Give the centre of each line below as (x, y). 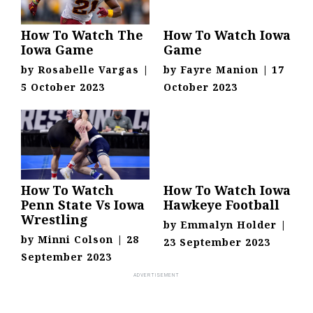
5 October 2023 (63, 87)
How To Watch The (82, 35)
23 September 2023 (217, 242)
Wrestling (54, 220)
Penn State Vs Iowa (83, 205)
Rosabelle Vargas (88, 70)
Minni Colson (75, 240)
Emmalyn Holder (228, 225)
